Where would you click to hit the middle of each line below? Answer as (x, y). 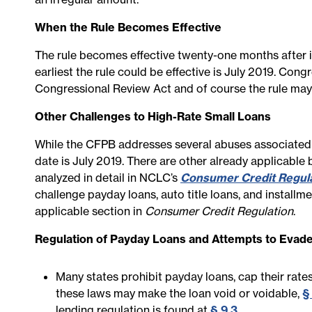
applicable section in (90, 211)
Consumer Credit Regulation (219, 211)
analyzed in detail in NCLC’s (108, 178)
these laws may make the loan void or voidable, (179, 293)
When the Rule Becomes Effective (128, 27)
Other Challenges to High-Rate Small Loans (153, 116)
